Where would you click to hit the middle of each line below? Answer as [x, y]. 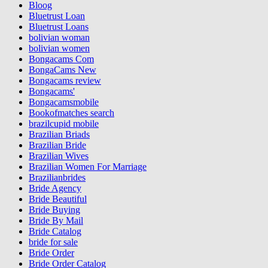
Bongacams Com [61, 59]
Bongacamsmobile [64, 102]
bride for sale [53, 242]
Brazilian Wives [59, 156]
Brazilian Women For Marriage [88, 166]
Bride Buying [54, 209]
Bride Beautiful [58, 199]
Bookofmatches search [71, 112]
